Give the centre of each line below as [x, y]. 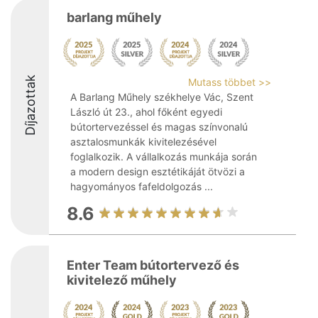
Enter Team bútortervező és [153, 265]
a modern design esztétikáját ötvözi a [158, 171]
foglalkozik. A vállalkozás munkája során [164, 157]
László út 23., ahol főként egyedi [146, 112]
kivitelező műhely [122, 280]
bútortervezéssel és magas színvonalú [159, 127]
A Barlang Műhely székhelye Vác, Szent [162, 97]
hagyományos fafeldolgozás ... [142, 186]
